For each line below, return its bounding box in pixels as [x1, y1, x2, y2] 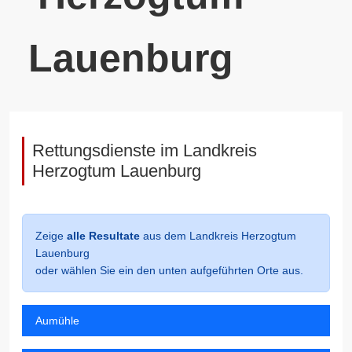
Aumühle [35, 314, 79, 327]
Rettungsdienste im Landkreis [32, 141, 257, 160]
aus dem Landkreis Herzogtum [140, 229, 296, 242]
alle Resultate [67, 229, 140, 242]
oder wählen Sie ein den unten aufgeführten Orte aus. [35, 264, 303, 277]
